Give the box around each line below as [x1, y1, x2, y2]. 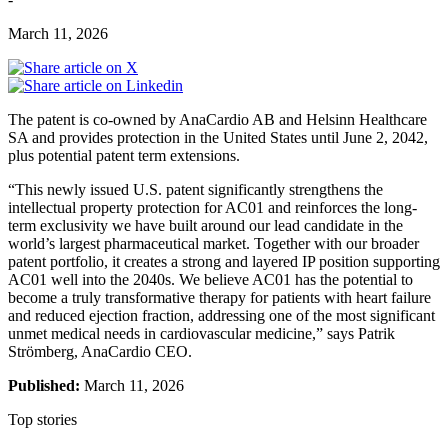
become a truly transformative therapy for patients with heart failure [8, 288, 431, 306]
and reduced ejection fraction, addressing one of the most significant [8, 306, 435, 324]
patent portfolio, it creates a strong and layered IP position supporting [8, 252, 440, 270]
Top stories [8, 410, 77, 428]
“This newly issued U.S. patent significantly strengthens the [8, 180, 383, 198]
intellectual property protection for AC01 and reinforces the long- [8, 198, 417, 216]
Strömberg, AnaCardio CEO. [8, 342, 192, 360]
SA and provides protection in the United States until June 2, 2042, [8, 128, 428, 146]
